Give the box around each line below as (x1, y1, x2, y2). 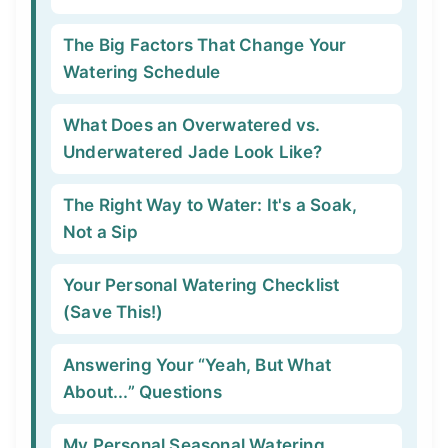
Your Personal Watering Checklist (63, 275, 340, 295)
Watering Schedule (63, 62, 221, 82)
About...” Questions (63, 382, 222, 402)
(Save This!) (63, 302, 164, 322)
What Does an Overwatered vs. (63, 115, 321, 135)
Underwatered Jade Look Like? (63, 142, 323, 162)
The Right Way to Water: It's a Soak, (63, 195, 358, 215)
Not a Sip (63, 222, 138, 242)
